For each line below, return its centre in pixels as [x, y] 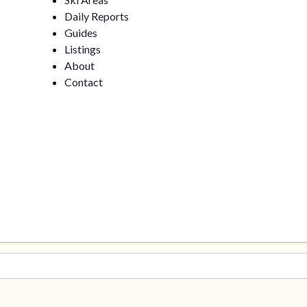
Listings [83, 49]
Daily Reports [97, 16]
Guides [81, 33]
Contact [84, 82]
